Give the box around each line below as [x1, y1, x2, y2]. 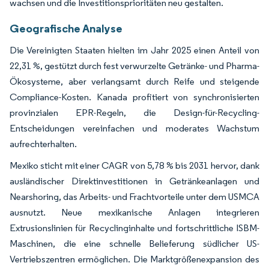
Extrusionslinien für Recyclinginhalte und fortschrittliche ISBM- [10, 222, 259, 234]
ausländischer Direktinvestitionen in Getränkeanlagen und [10, 175, 259, 187]
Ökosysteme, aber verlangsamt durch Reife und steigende [10, 75, 259, 87]
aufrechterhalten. [10, 138, 77, 150]
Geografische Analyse [10, 20, 122, 35]
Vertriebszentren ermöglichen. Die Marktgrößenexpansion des [10, 253, 259, 265]
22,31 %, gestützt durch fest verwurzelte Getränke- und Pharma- [10, 59, 259, 71]
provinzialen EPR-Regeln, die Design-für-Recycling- [10, 106, 259, 118]
